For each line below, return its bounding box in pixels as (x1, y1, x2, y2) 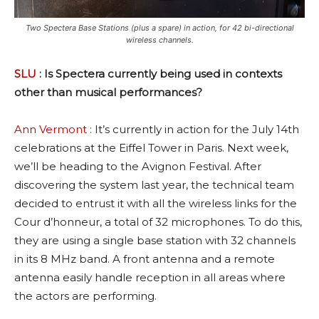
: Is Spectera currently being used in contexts (36, 67, 282, 81)
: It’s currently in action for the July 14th (87, 122, 299, 137)
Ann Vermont (14, 122, 87, 137)
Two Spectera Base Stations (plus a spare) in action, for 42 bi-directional (25, 23, 294, 33)
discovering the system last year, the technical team (14, 178, 294, 192)
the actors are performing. (14, 289, 157, 303)
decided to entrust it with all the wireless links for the (14, 197, 297, 211)
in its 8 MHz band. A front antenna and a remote (14, 252, 275, 266)
